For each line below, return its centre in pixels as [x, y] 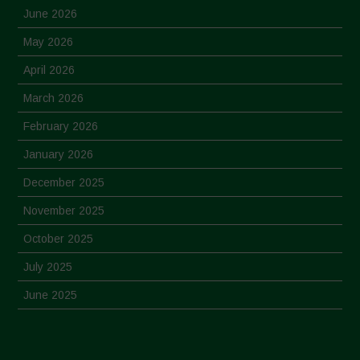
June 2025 [51, 295]
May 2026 [49, 41]
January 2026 [59, 154]
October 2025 [59, 238]
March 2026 [54, 98]
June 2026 [51, 13]
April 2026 [49, 70]
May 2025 [49, 323]
